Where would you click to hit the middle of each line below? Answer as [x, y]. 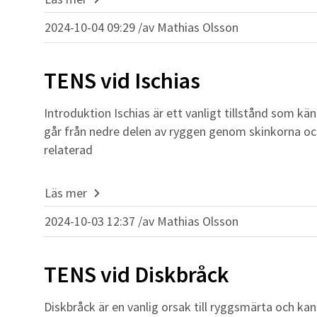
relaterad [68, 150]
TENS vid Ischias [122, 81]
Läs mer [66, 192]
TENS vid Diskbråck [137, 275]
